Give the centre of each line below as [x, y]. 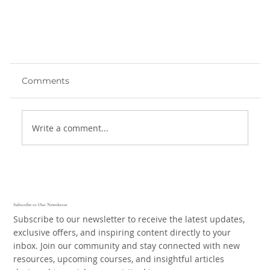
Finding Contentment [83, 149]
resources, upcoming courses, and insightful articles [119, 259]
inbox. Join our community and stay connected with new [127, 246]
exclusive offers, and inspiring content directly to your [122, 233]
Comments [46, 81]
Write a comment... [70, 128]
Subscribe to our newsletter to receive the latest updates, [129, 219]
